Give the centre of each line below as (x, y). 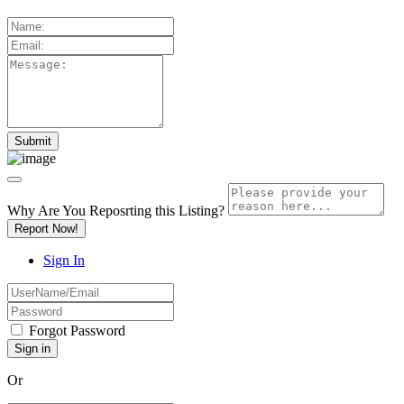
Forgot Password (77, 330)
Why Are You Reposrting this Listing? (116, 210)
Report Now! (46, 228)
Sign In (64, 260)
